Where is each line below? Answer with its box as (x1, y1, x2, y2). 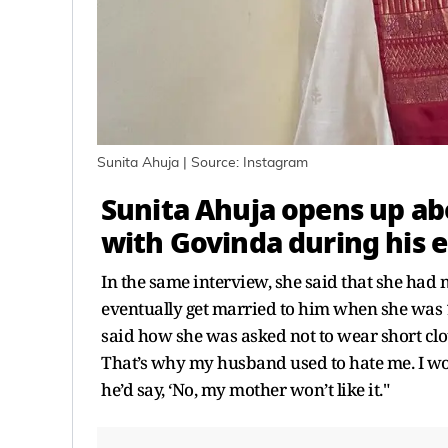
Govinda (169, 222, 282, 266)
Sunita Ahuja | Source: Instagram (97, 156, 308, 171)
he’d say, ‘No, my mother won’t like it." (101, 378, 393, 402)
